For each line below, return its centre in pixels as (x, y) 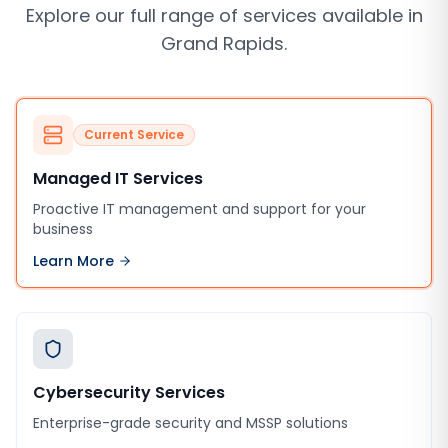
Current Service (134, 134)
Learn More (73, 261)
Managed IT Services (118, 178)
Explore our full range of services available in (224, 15)
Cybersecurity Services (129, 392)
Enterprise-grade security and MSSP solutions (190, 423)
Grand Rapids (222, 43)
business (63, 229)
